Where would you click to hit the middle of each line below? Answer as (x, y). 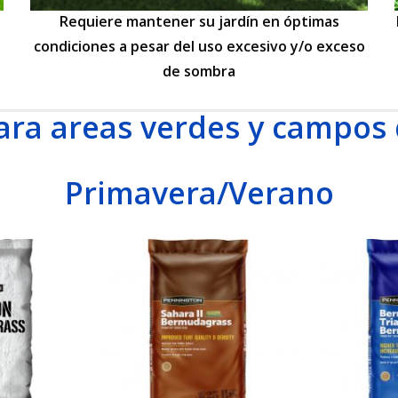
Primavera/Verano (199, 193)
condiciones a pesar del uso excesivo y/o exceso (199, 46)
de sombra (199, 71)
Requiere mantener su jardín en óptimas (199, 21)
